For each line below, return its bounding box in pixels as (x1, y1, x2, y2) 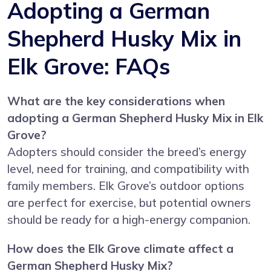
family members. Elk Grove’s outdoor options (7, 178, 244, 193)
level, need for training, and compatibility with (7, 161, 249, 176)
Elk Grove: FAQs (7, 52, 170, 80)
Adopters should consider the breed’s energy (7, 144, 246, 159)
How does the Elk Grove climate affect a (7, 241, 233, 256)
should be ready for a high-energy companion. (7, 212, 250, 227)
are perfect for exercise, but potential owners (7, 195, 251, 210)
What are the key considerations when (7, 93, 225, 108)
